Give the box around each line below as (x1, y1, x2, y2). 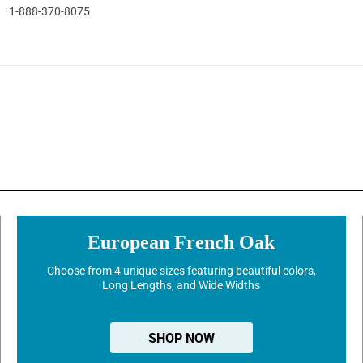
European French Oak (88, 231, 275, 253)
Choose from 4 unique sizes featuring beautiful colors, (46, 263, 316, 277)
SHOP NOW (147, 330, 215, 346)
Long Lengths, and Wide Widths (102, 278, 261, 292)
